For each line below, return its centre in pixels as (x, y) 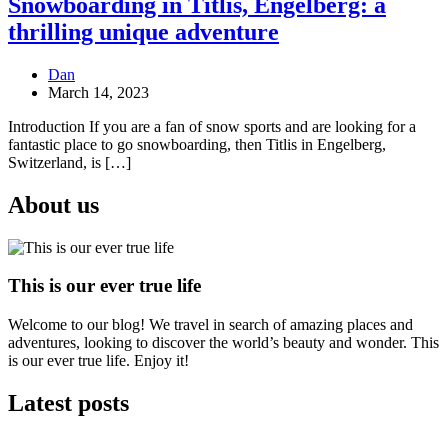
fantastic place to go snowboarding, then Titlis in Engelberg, (197, 144)
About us (53, 204)
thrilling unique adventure (143, 31)
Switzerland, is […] (69, 162)
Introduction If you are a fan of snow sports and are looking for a (212, 126)
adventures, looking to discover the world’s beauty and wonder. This (223, 342)
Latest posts (68, 402)
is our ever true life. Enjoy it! (98, 360)
